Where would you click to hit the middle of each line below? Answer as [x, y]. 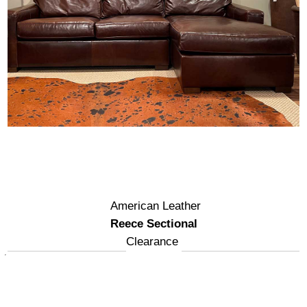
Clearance [152, 241]
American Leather [155, 206]
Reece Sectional [153, 223]
